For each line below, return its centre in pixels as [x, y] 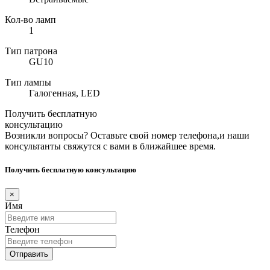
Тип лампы [28, 82]
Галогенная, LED [64, 93]
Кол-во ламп [30, 19]
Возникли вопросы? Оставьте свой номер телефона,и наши [127, 135]
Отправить [29, 254]
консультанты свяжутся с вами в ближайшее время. [110, 146]
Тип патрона [31, 51]
